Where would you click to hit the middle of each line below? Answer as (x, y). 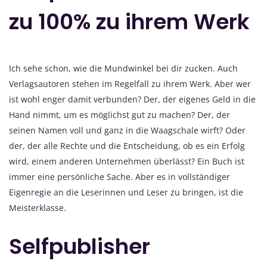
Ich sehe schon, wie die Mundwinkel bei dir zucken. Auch (123, 69)
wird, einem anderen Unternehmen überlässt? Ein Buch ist (127, 162)
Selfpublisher (80, 247)
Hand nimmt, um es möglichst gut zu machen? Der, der (119, 115)
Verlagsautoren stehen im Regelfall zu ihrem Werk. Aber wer (130, 84)
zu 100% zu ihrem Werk (129, 22)
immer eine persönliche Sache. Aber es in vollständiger (119, 177)
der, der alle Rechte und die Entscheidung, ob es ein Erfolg (127, 146)
